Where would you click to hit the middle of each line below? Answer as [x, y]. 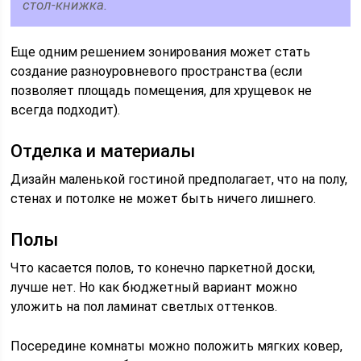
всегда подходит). [66, 110]
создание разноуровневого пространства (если [157, 71]
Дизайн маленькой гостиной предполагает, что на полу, [179, 179]
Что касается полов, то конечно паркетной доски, [163, 268]
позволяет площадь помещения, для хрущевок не [162, 91]
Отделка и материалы [103, 151]
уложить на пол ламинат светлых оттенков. [144, 307]
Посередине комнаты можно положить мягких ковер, [177, 346]
